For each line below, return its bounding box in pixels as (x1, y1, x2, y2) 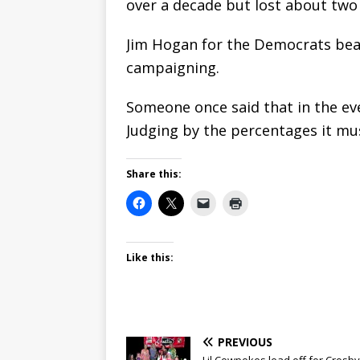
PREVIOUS (218, 334, 272, 350)
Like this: (126, 251, 174, 265)
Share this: (126, 167, 182, 181)
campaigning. (126, 58, 219, 77)
